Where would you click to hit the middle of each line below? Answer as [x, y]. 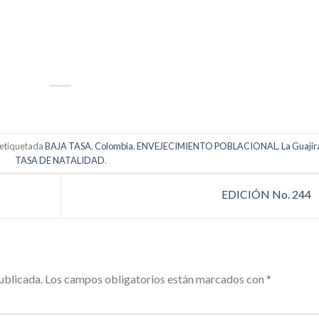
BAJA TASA [68, 146]
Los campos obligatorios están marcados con [156, 278]
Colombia [114, 146]
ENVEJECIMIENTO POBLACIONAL [208, 146]
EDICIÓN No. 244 [267, 194]
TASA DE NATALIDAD [59, 160]
